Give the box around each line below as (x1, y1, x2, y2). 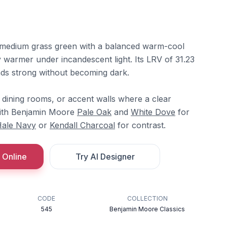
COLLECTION (127, 195, 168, 202)
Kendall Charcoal (50, 120, 115, 130)
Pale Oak (77, 107, 111, 117)
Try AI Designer (75, 152, 135, 162)
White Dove (131, 107, 175, 117)
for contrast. (115, 120, 166, 130)
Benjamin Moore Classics (109, 205, 185, 213)
